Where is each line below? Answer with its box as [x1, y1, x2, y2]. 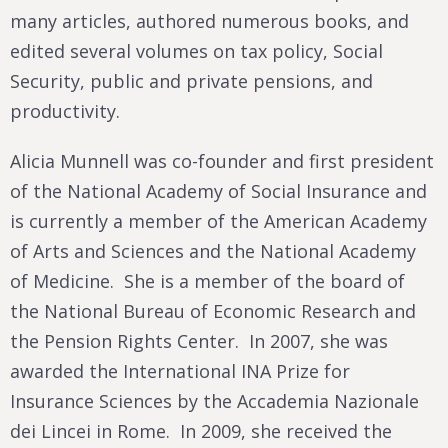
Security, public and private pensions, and [10, 68, 373, 93]
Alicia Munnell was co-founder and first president [10, 148, 434, 173]
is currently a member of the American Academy [10, 208, 427, 233]
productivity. [10, 98, 120, 123]
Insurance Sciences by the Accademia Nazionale [10, 388, 419, 413]
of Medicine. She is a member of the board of [10, 268, 405, 293]
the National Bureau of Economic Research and [10, 298, 416, 323]
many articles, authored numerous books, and [10, 8, 409, 33]
